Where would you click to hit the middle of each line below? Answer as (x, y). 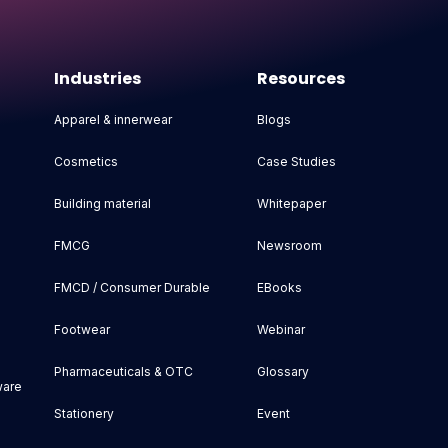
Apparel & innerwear (113, 120)
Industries (98, 79)
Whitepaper (291, 204)
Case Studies (296, 162)
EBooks (279, 288)
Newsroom (289, 246)
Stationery (84, 414)
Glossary (282, 372)
